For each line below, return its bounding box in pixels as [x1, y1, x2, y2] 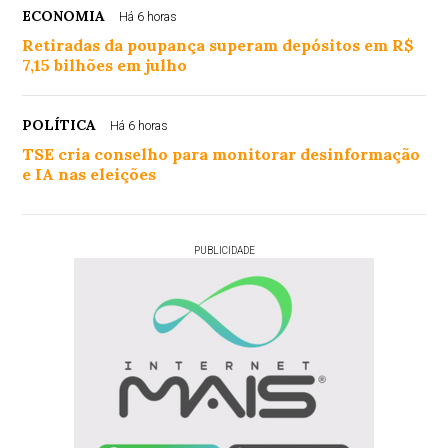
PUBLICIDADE [193, 245, 255, 257]
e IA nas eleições [22, 164, 157, 185]
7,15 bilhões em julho [22, 55, 188, 76]
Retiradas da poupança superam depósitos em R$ [22, 35, 415, 56]
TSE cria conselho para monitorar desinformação [22, 144, 421, 165]
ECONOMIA [22, 7, 106, 26]
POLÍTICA [22, 116, 97, 135]
